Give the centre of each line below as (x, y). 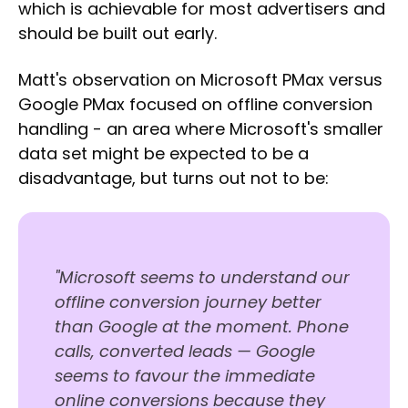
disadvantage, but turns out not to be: (173, 178)
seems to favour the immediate (185, 376)
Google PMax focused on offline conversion (195, 105)
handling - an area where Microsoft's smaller (201, 129)
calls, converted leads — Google (185, 352)
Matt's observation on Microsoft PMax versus (200, 80)
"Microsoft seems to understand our (202, 278)
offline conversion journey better (188, 302)
